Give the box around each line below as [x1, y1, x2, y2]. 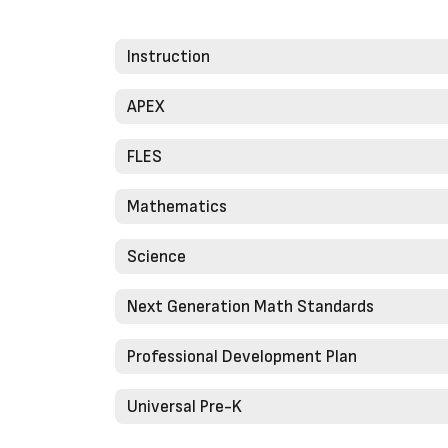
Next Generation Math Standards [127, 296, 374, 317]
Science [127, 246, 186, 267]
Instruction [127, 46, 210, 67]
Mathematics [127, 196, 227, 217]
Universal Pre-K [127, 396, 242, 417]
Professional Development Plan [127, 346, 357, 367]
